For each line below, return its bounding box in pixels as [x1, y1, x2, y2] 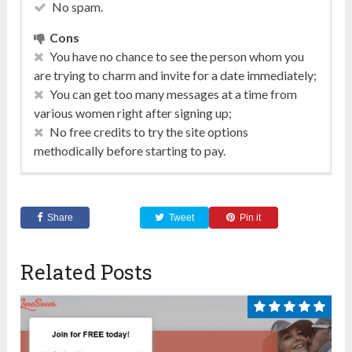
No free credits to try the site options [49, 123, 249, 139]
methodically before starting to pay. [34, 142, 226, 158]
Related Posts [20, 258, 153, 285]
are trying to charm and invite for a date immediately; [34, 67, 317, 82]
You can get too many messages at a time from [49, 86, 298, 101]
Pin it [240, 211, 262, 223]
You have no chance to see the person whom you [49, 48, 305, 64]
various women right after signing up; [34, 104, 233, 120]
